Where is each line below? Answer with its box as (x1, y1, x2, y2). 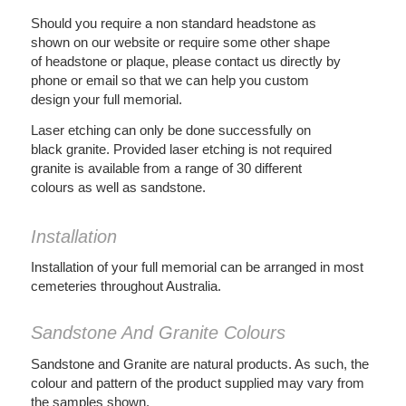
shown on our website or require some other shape (30, 34, 330, 51)
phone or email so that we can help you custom (30, 72, 309, 89)
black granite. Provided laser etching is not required (30, 140, 332, 157)
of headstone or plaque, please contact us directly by (30, 53, 341, 70)
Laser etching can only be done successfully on (30, 121, 311, 138)
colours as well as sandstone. (30, 179, 206, 195)
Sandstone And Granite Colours (30, 323, 285, 343)
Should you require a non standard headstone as (30, 15, 316, 32)
